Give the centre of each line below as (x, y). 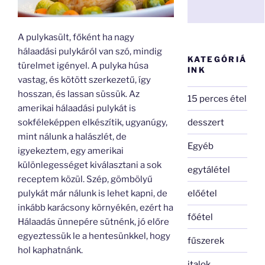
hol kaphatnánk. (50, 250)
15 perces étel (217, 98)
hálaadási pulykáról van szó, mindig (90, 51)
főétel (201, 217)
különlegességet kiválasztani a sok (90, 165)
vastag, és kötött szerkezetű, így (84, 80)
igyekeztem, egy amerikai (71, 151)
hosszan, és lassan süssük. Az (79, 94)
